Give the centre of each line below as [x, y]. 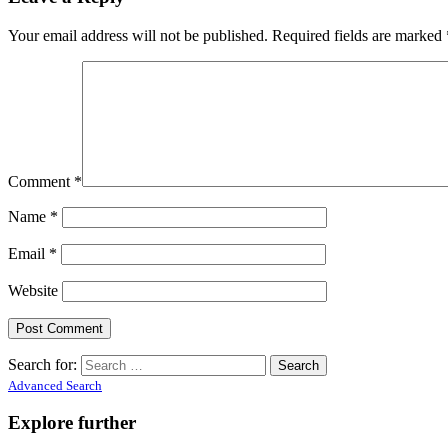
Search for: [42, 364]
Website [33, 290]
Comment [41, 181]
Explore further [72, 423]
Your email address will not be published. [138, 35]
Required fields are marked [359, 35]
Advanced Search [55, 385]
